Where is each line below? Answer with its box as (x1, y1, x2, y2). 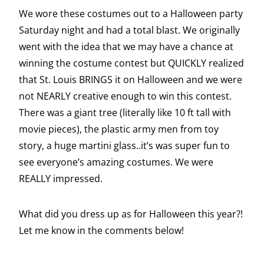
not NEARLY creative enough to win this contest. (19, 90, 232, 103)
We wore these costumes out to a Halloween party (19, 7, 243, 21)
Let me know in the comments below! (19, 224, 184, 237)
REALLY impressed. (19, 172, 103, 186)
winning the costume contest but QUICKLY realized (19, 57, 244, 70)
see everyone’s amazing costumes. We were (19, 156, 213, 169)
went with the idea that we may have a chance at (19, 40, 233, 54)
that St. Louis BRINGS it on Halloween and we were (19, 73, 242, 87)
